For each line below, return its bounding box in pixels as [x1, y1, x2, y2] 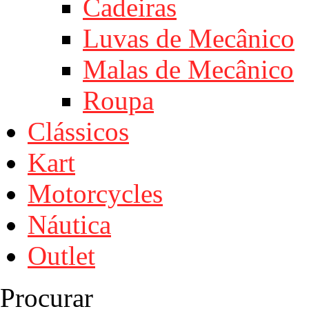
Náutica [28, 210, 111, 240]
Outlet [28, 241, 95, 271]
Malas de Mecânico [83, 54, 294, 85]
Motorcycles [28, 179, 163, 209]
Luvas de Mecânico [83, 23, 295, 54]
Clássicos [28, 117, 129, 147]
